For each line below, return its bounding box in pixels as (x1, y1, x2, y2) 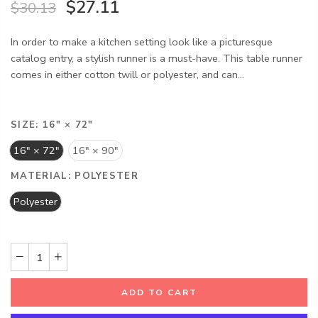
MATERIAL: (11, 170, 75, 183)
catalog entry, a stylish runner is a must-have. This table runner (11, 50, 302, 65)
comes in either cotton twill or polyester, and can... (11, 67, 244, 82)
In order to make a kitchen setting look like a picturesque (11, 34, 273, 49)
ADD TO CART (121, 286, 197, 298)
